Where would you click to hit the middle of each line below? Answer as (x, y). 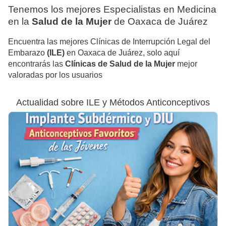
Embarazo (27, 53)
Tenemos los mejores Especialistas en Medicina (112, 10)
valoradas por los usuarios (55, 75)
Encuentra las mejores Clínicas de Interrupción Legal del (109, 42)
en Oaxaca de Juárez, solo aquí (122, 53)
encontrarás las (37, 64)
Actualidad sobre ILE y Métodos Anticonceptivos (113, 103)
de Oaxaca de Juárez (160, 22)
